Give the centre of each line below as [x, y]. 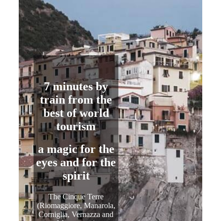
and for [79, 163]
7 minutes [69, 86]
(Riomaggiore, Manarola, [76, 206]
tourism [76, 126]
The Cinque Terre [76, 197]
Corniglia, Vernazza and [76, 215]
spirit [76, 176]
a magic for [68, 149]
